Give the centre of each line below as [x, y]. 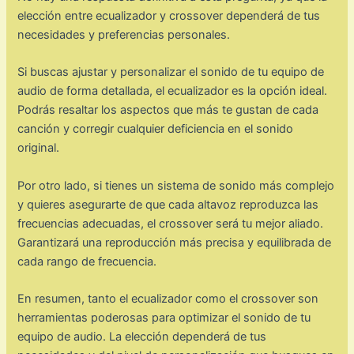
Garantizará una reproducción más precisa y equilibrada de [175, 242]
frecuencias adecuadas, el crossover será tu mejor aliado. [171, 223]
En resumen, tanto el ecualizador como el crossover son [168, 299]
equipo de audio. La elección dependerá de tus [142, 337]
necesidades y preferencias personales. [124, 35]
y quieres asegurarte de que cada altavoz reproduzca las [168, 204]
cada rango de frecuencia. [87, 261]
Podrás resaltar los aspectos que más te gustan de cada [168, 110]
